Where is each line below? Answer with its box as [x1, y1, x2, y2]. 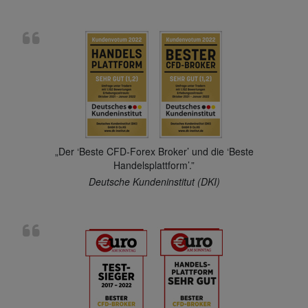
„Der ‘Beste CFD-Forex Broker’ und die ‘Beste [54, 144, 254, 159]
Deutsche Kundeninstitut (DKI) [88, 175, 220, 189]
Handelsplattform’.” [113, 158, 195, 173]
